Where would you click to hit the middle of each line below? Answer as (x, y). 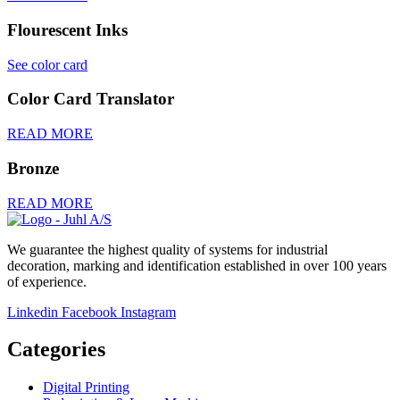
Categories (56, 350)
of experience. (47, 281)
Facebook (89, 312)
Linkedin (33, 312)
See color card (47, 64)
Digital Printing (86, 387)
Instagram (148, 312)
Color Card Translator (91, 99)
